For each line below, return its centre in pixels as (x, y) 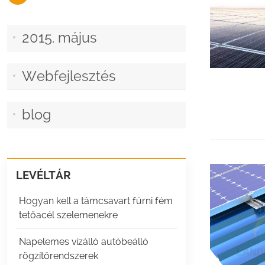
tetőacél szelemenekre (68, 215)
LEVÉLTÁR (43, 175)
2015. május (59, 38)
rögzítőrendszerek (58, 256)
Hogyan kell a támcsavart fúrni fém (96, 201)
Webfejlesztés (69, 77)
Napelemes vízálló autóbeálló (83, 242)
